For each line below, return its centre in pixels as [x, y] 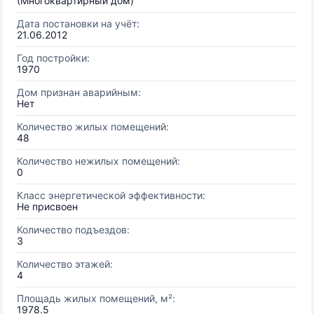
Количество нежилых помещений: [98, 161]
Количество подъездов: [73, 230]
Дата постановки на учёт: [78, 23]
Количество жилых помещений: [93, 127]
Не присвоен [47, 206]
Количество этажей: [65, 264]
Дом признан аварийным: [79, 92]
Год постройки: [53, 58]
